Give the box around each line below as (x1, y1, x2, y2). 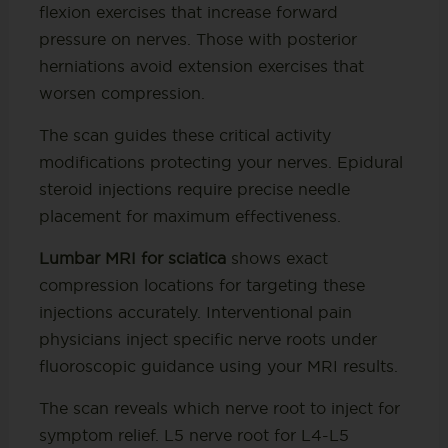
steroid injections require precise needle (38, 179, 350, 198)
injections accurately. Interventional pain (38, 302, 352, 321)
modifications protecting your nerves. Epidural (38, 152, 403, 171)
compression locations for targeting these (38, 275, 365, 294)
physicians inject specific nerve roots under (38, 329, 377, 348)
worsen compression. (38, 83, 205, 102)
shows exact (225, 248, 328, 267)
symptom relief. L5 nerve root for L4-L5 (38, 425, 349, 444)
